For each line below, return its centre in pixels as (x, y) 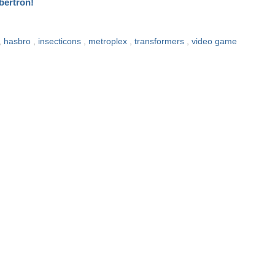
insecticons (61, 42)
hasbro (18, 42)
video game (214, 42)
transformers (161, 42)
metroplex (109, 42)
